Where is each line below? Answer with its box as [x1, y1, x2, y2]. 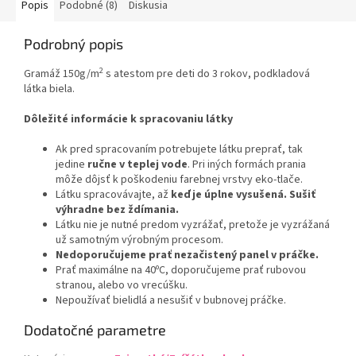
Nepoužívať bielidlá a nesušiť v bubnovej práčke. [56, 292, 286, 309]
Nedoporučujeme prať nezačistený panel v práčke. [56, 247, 319, 264]
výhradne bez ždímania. [56, 202, 179, 219]
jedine [56, 157, 87, 173]
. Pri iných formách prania [188, 157, 306, 173]
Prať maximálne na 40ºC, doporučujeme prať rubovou [56, 262, 306, 279]
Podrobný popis [24, 35, 123, 53]
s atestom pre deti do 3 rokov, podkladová [103, 66, 310, 83]
